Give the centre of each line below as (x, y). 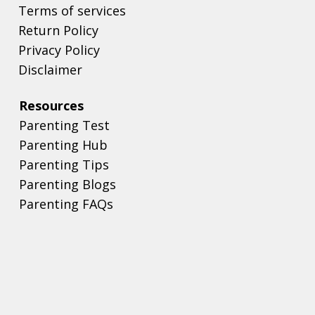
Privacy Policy (59, 50)
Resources (51, 106)
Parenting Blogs (67, 185)
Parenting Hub (63, 145)
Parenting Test (64, 126)
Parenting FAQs (66, 204)
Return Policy (58, 30)
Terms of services (72, 10)
